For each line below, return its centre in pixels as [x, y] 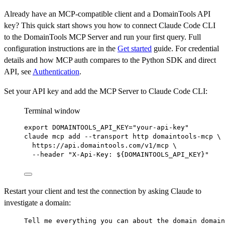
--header [48, 154]
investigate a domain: [37, 202]
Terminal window [52, 110]
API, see [18, 71]
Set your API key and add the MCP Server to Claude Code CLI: [106, 91]
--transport [106, 136]
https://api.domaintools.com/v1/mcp [100, 145]
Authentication [56, 71]
